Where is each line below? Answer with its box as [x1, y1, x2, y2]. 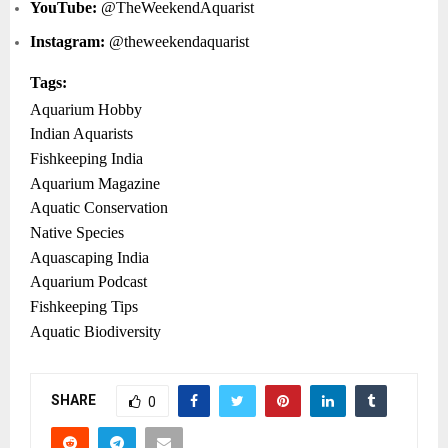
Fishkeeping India [30, 150, 143, 168]
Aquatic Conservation [30, 199, 168, 217]
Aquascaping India [30, 248, 149, 266]
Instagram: [30, 33, 105, 51]
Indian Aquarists [30, 125, 133, 143]
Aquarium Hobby [30, 100, 142, 118]
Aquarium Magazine [30, 174, 160, 192]
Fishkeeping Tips [30, 297, 138, 315]
